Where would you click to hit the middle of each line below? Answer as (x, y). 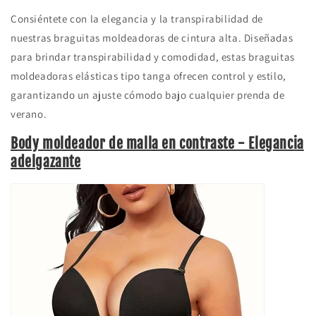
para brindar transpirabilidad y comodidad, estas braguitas (153, 56)
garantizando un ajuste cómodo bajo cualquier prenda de (148, 95)
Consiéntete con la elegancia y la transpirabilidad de (137, 18)
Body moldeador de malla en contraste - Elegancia (157, 144)
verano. (29, 114)
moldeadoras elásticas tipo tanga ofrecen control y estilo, (148, 75)
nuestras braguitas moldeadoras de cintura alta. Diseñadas (152, 37)
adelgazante (46, 162)
